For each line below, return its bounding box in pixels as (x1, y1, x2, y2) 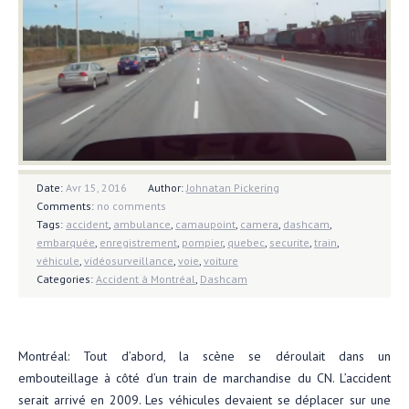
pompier (182, 235, 223, 249)
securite (269, 235, 309, 249)
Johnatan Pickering (186, 180, 279, 194)
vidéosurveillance (84, 253, 173, 267)
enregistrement (100, 235, 177, 249)
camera (240, 216, 278, 231)
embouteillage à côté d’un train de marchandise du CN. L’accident (18, 369, 391, 386)
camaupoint (175, 216, 236, 231)
